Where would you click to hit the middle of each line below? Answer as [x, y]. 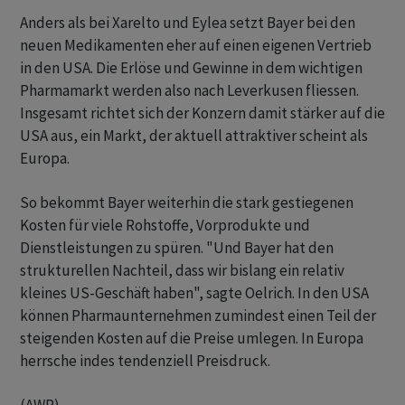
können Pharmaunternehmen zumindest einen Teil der [198, 316]
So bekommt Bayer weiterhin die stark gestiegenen [187, 203]
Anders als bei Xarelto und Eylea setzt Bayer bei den [188, 23]
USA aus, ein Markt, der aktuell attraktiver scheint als [194, 136]
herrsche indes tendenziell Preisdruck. [145, 361]
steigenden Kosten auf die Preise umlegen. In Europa [192, 339]
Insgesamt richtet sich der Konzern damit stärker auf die [202, 113]
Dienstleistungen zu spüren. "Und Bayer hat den [177, 248]
